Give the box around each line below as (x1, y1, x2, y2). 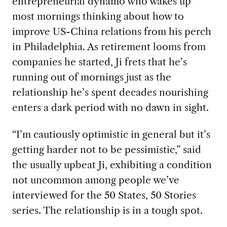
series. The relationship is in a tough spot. (12, 204, 203, 217)
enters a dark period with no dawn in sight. (12, 101, 209, 114)
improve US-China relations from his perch (12, 25, 211, 38)
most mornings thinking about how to (12, 10, 184, 23)
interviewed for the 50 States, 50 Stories (12, 189, 196, 202)
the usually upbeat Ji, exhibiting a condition (12, 159, 212, 171)
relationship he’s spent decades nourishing (12, 86, 208, 99)
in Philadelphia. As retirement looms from (12, 41, 206, 53)
